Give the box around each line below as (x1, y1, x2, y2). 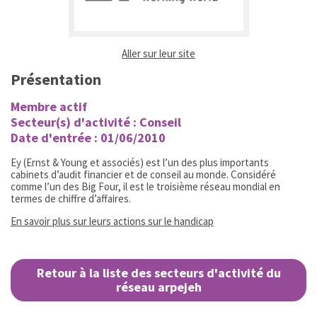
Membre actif (11, 98, 87, 115)
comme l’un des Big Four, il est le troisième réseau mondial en (11, 179, 280, 193)
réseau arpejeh (115, 278, 202, 295)
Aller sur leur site (122, 46, 195, 60)
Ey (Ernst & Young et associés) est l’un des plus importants (11, 155, 269, 169)
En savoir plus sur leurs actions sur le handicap (11, 214, 214, 228)
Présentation (11, 69, 101, 89)
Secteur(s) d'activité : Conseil (11, 113, 181, 130)
